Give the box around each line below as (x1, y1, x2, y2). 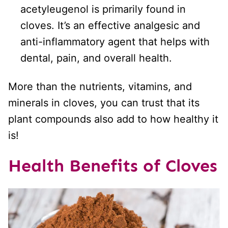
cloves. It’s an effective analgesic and (20, 19, 200, 32)
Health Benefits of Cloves (8, 155, 217, 177)
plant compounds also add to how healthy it (8, 113, 218, 126)
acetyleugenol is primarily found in (20, 3, 186, 16)
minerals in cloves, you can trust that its (8, 97, 199, 109)
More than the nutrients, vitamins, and (8, 80, 192, 93)
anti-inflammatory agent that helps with (20, 36, 210, 48)
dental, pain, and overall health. (20, 52, 172, 65)
